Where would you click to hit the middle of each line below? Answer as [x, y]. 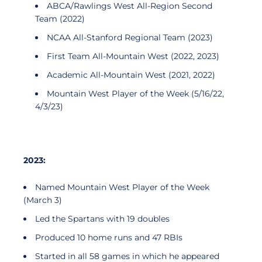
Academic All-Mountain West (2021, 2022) [131, 75]
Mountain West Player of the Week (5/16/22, [135, 94]
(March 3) [43, 200]
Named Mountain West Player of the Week [122, 187]
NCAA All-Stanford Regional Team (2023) [130, 37]
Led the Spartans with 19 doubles [102, 219]
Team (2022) [60, 19]
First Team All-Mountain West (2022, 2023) [133, 56]
